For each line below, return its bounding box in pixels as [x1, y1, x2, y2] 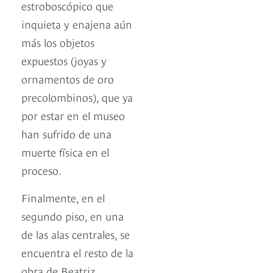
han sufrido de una [21, 126, 112, 141]
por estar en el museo [21, 107, 125, 123]
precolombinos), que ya [21, 89, 133, 105]
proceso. [21, 162, 62, 178]
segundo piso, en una [21, 208, 124, 224]
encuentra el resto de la [21, 244, 133, 260]
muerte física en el [21, 144, 109, 160]
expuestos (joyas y [21, 52, 107, 68]
